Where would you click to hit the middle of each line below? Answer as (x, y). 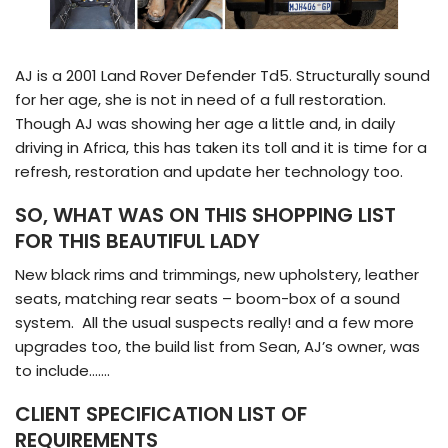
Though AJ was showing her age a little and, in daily (205, 123)
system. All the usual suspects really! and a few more (214, 322)
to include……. (62, 370)
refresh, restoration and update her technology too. (209, 171)
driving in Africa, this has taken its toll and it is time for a (221, 147)
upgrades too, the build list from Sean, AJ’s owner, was (217, 346)
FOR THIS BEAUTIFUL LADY (137, 240)
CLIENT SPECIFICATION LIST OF (161, 413)
